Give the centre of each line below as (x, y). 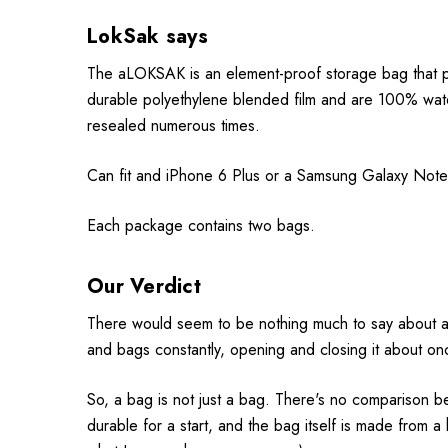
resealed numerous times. (173, 125)
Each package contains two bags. (201, 225)
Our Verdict (144, 286)
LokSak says (147, 36)
